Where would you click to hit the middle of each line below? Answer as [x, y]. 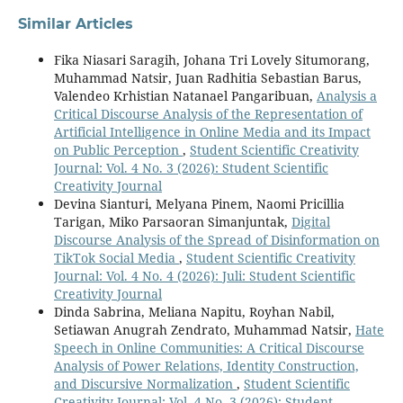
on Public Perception [118, 149]
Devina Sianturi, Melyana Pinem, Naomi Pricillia [199, 203]
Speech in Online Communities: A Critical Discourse [209, 347]
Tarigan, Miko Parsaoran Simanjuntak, [172, 221]
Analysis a [346, 95]
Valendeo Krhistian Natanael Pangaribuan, [185, 95]
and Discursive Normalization [145, 383]
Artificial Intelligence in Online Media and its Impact [212, 131]
